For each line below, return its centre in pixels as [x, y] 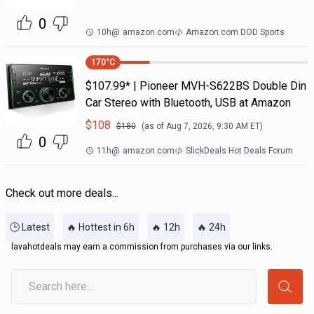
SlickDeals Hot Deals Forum [239, 151]
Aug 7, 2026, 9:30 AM [207, 126]
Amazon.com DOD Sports [235, 32]
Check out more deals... [62, 193]
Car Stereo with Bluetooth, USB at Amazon [188, 103]
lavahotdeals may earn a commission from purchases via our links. [142, 247]
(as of [153, 126]
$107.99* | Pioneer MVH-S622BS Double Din [196, 86]
